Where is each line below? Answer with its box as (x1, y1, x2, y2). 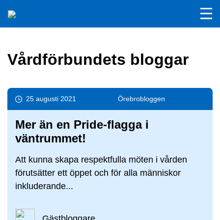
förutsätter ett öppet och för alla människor (15, 168, 181, 178)
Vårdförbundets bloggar (7, 51, 189, 68)
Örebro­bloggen (118, 95, 165, 103)
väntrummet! (15, 132, 86, 145)
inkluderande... (15, 181, 73, 191)
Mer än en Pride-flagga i (15, 118, 149, 131)
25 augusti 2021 (26, 95, 76, 103)
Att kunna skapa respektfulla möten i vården (15, 155, 187, 165)
